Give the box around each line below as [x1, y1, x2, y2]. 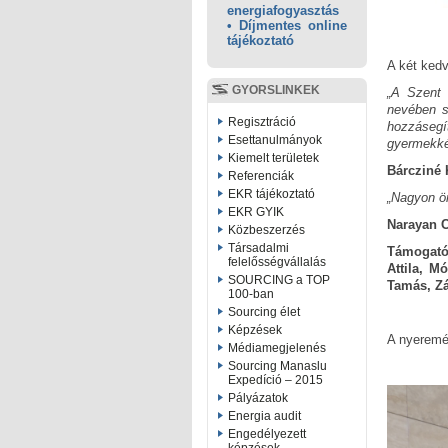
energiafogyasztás [227, 3, 339, 18]
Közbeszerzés [228, 223, 305, 237]
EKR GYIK [228, 205, 284, 219]
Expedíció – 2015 [228, 373, 323, 387]
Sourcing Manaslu [228, 359, 327, 373]
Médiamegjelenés [228, 341, 326, 355]
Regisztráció [228, 115, 296, 129]
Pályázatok [228, 391, 288, 405]
